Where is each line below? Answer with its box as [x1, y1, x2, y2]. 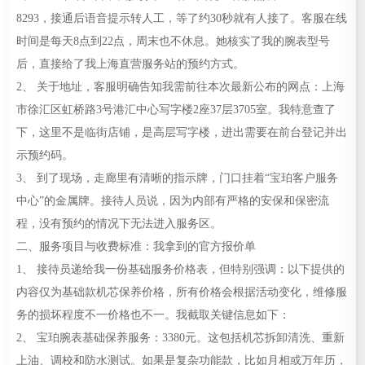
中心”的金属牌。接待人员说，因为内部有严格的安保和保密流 [15, 193, 329, 207]
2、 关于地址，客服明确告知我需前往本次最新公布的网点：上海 [15, 79, 345, 93]
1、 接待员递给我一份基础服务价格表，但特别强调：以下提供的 [15, 262, 345, 275]
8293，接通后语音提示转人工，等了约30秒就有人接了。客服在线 [15, 11, 347, 24]
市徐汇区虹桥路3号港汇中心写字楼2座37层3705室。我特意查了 [15, 102, 336, 116]
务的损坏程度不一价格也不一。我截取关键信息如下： [15, 307, 290, 321]
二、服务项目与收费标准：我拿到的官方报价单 [15, 239, 256, 253]
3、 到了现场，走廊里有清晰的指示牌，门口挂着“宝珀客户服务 [15, 170, 338, 184]
